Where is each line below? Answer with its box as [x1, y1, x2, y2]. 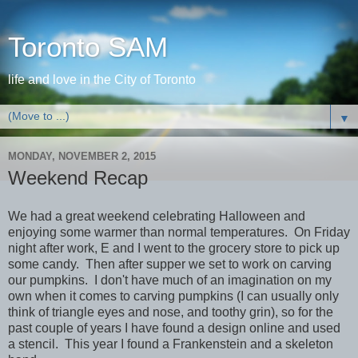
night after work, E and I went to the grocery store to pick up [8, 241, 340, 255]
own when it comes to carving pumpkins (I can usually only [8, 288, 339, 303]
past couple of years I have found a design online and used [8, 320, 340, 335]
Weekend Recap [8, 167, 148, 189]
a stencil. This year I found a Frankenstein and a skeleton [8, 336, 333, 351]
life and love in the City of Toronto [8, 73, 196, 86]
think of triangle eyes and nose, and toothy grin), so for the [8, 304, 333, 319]
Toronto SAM [8, 32, 168, 62]
